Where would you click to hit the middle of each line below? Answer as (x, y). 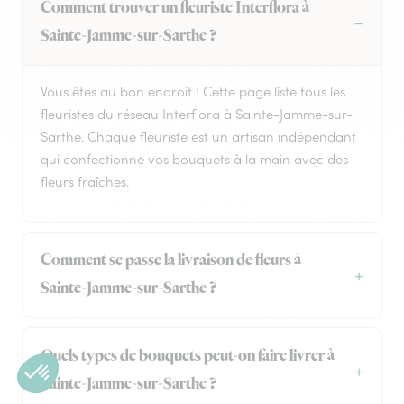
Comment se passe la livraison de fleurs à (171, 261)
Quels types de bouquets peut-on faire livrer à (188, 357)
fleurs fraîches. (85, 182)
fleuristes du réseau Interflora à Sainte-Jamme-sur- (197, 115)
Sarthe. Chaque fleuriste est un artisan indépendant (198, 137)
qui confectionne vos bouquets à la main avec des (194, 160)
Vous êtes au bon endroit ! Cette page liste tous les (193, 92)
